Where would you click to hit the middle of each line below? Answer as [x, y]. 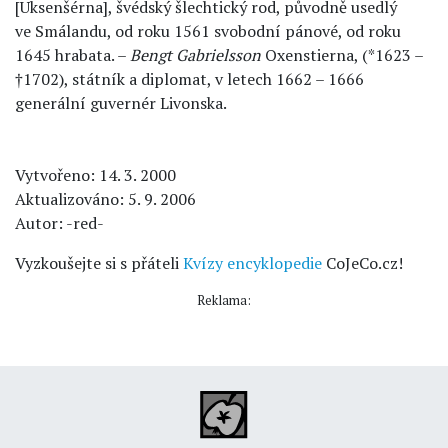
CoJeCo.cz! [362, 263]
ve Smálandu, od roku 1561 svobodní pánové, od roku [208, 31]
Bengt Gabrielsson [195, 55]
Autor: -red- [59, 223]
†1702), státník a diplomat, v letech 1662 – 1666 [189, 79]
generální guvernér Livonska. [121, 103]
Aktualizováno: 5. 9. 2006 [105, 199]
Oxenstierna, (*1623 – [342, 55]
